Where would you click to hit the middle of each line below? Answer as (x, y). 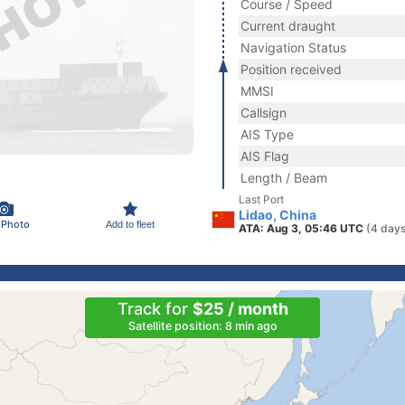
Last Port (261, 199)
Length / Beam (284, 178)
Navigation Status (293, 47)
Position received (291, 69)
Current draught (288, 26)
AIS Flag (265, 156)
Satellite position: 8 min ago (202, 326)
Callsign (264, 113)
